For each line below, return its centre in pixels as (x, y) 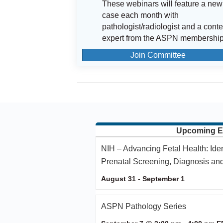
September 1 (164, 179)
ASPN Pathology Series (144, 206)
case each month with (140, 15)
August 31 (118, 179)
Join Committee (158, 55)
